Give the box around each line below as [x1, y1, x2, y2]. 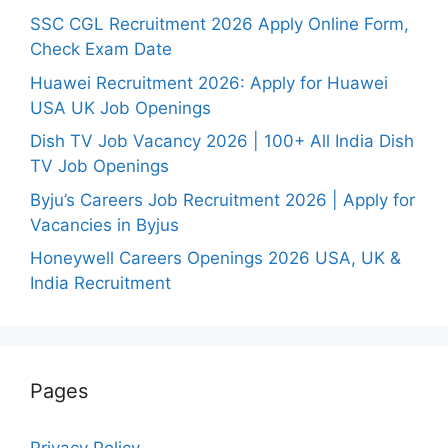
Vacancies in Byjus [30, 214, 179, 235]
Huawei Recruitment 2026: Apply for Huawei [30, 72, 388, 93]
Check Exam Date [30, 39, 172, 60]
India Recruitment [30, 273, 171, 294]
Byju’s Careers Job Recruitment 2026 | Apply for [30, 189, 415, 210]
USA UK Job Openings [30, 97, 211, 118]
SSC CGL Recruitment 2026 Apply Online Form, [30, 14, 409, 35]
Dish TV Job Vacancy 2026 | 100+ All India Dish [30, 131, 414, 152]
